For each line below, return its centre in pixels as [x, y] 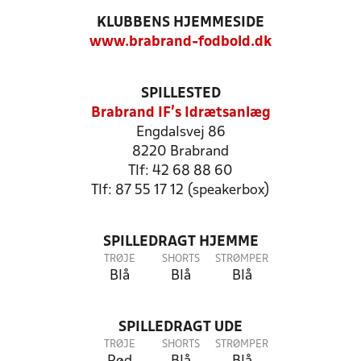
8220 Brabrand [180, 152]
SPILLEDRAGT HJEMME [180, 242]
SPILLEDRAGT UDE [180, 328]
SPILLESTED [180, 94]
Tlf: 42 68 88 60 [180, 171]
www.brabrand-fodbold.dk [180, 42]
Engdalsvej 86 [180, 133]
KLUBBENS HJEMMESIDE [180, 23]
